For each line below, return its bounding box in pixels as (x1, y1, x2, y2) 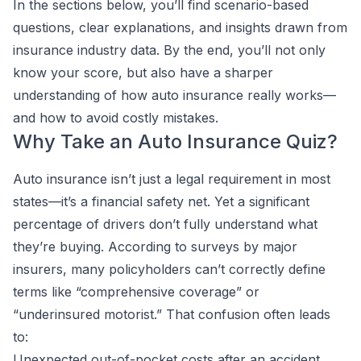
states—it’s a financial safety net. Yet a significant (13, 193, 309, 210)
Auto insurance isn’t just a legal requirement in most (13, 171, 330, 187)
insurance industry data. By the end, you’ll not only (13, 42, 326, 58)
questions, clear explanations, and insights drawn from (13, 19, 347, 35)
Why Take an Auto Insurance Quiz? (13, 130, 338, 153)
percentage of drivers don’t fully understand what (13, 216, 317, 232)
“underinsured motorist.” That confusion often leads (13, 306, 330, 322)
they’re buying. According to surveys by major (13, 239, 297, 255)
